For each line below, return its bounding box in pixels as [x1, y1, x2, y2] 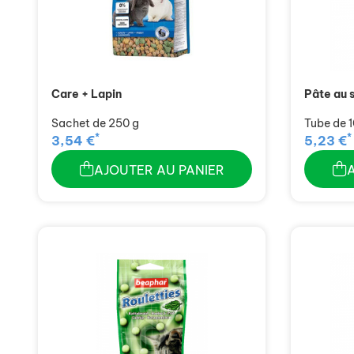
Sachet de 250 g [51, 115, 139, 130]
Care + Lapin [51, 86, 122, 101]
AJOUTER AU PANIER [93, 161, 224, 178]
